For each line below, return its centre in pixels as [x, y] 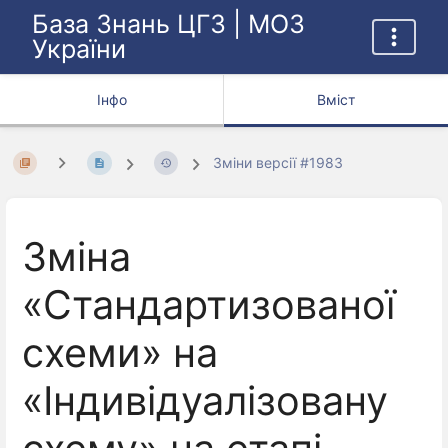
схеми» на [120, 353]
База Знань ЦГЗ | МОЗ [168, 24]
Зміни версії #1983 [278, 163]
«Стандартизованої [208, 305]
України [79, 49]
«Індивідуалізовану [205, 401]
